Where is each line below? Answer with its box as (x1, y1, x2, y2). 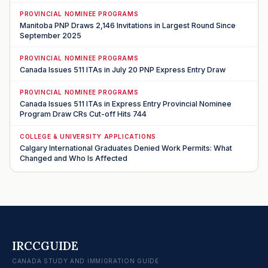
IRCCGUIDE (12, 238, 78, 253)
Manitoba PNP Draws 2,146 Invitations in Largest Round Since (20, 20, 236, 30)
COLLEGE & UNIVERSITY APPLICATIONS (20, 132, 156, 140)
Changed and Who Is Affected (20, 153, 127, 163)
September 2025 (20, 31, 81, 40)
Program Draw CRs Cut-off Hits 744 (20, 109, 147, 118)
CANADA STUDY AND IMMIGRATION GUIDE (12, 257, 159, 264)
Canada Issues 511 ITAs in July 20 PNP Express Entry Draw (20, 65, 226, 74)
